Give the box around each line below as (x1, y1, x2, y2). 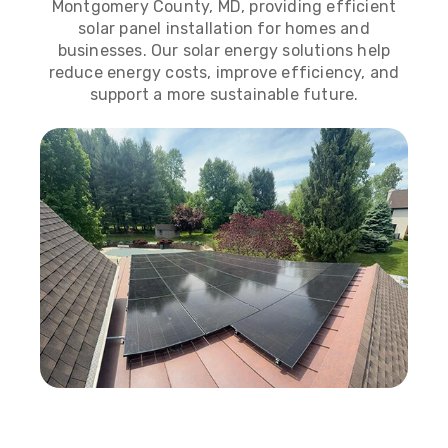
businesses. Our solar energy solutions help (57, 41, 391, 60)
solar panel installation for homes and (78, 19, 370, 38)
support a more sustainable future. (89, 85, 359, 104)
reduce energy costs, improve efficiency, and (48, 63, 400, 82)
